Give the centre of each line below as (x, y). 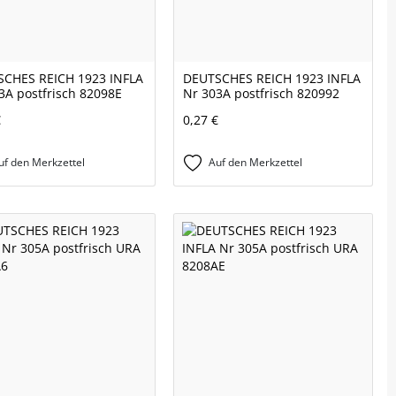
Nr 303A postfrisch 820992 (261, 94)
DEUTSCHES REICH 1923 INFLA (272, 79)
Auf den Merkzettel (255, 163)
